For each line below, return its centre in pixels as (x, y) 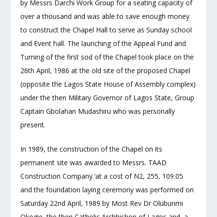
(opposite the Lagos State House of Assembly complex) (108, 84)
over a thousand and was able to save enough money (105, 16)
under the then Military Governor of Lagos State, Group (108, 97)
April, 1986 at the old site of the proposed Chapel (113, 70)
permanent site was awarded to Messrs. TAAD (94, 163)
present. (33, 124)
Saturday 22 (39, 203)
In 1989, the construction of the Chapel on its (92, 149)
